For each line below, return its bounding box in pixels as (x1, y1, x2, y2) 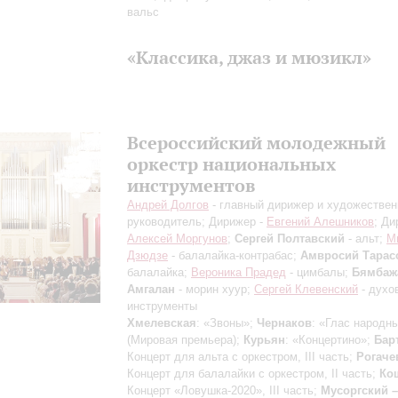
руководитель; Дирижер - (127, 215, 267, 228)
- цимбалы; (286, 266, 352, 279)
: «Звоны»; (196, 316, 257, 330)
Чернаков (257, 316, 312, 330)
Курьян (243, 333, 285, 346)
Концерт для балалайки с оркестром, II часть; (127, 367, 379, 380)
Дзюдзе (127, 249, 168, 262)
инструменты (127, 299, 197, 313)
